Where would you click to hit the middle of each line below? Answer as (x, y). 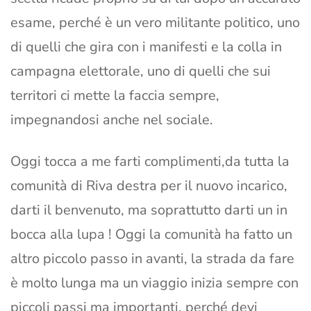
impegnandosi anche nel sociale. (112, 120)
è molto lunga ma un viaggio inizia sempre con (154, 283)
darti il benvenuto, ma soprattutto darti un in (149, 210)
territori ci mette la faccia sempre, (115, 96)
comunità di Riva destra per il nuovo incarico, (149, 186)
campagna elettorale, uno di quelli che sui (141, 72)
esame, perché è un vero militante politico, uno (155, 23)
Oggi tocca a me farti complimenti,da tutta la (150, 162)
